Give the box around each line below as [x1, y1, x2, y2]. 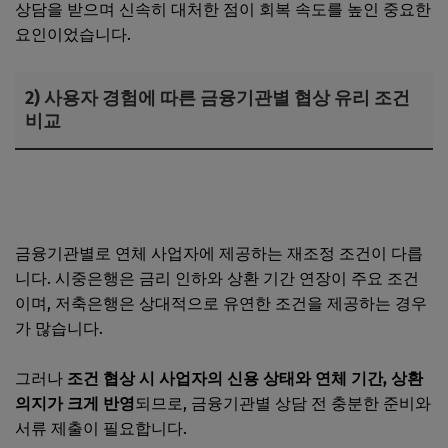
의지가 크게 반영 [15, 394, 135, 414]
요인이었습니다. [15, 25, 131, 45]
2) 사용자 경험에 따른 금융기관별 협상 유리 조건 [25, 87, 410, 110]
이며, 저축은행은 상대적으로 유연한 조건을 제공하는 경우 [15, 294, 427, 314]
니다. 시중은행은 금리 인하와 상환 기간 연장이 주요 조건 [15, 269, 419, 289]
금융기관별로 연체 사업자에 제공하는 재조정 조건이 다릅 [15, 244, 423, 264]
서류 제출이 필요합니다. [15, 419, 187, 439]
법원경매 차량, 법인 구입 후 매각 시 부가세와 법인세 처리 [15, 169, 423, 189]
